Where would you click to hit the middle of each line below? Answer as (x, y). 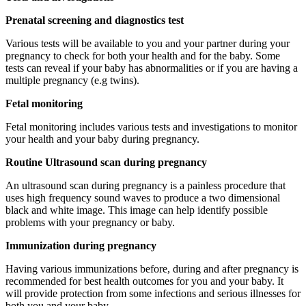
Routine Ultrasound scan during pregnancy (106, 162)
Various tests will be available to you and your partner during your (148, 43)
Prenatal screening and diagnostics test (95, 20)
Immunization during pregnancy (81, 245)
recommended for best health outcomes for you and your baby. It (144, 281)
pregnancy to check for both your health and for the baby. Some (143, 55)
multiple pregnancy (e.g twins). (72, 80)
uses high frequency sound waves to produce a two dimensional (143, 197)
